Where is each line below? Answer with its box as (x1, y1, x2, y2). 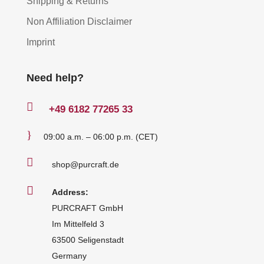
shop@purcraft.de (51, 160, 119, 170)
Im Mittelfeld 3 (51, 219, 104, 229)
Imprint (26, 37, 55, 48)
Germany (51, 251, 87, 261)
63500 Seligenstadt (51, 235, 124, 245)
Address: (51, 187, 88, 197)
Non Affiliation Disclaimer (26, 16, 132, 27)
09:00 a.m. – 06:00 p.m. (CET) (43, 132, 158, 142)
